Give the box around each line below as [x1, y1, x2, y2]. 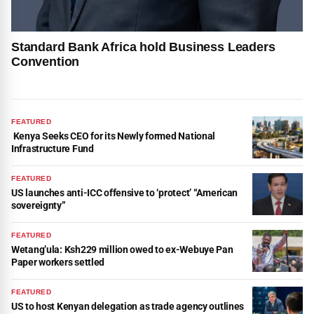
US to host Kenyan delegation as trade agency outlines [11, 300, 245, 312]
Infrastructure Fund [11, 142, 94, 154]
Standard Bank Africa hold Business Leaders [11, 39, 275, 54]
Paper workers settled [11, 256, 105, 268]
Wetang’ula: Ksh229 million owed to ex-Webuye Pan [11, 243, 233, 255]
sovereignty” [11, 199, 66, 211]
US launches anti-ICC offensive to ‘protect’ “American [11, 186, 238, 198]
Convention [11, 54, 80, 69]
